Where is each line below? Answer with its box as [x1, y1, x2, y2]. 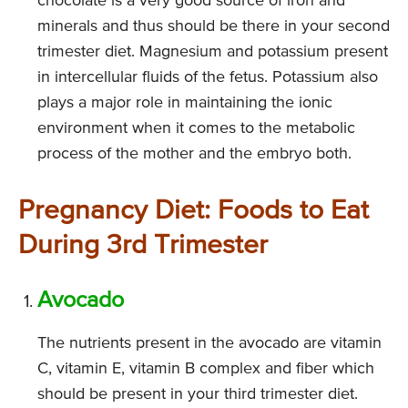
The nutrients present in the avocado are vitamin [37, 335, 382, 352]
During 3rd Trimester [18, 232, 268, 260]
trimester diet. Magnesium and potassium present [37, 44, 388, 61]
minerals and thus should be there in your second [37, 18, 390, 36]
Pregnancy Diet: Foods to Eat [18, 198, 369, 226]
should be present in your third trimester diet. [37, 386, 358, 403]
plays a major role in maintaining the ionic [37, 95, 332, 112]
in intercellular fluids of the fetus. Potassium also [37, 69, 378, 87]
